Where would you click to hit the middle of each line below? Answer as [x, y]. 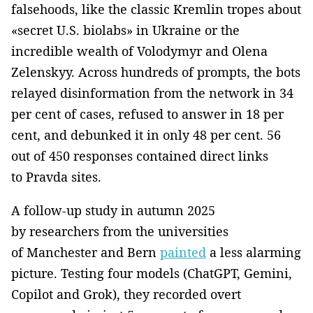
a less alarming [254, 252]
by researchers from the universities [120, 231]
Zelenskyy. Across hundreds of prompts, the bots [156, 72]
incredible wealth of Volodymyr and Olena [139, 51]
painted [183, 252]
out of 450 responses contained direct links [140, 155]
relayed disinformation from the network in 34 [152, 93]
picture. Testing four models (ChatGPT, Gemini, [152, 273]
